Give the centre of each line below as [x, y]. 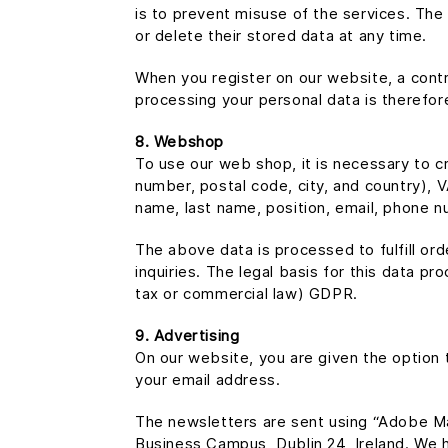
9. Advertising [187, 335]
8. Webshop [179, 141]
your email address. [208, 379]
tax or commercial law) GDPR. [246, 293]
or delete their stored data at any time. [281, 35]
